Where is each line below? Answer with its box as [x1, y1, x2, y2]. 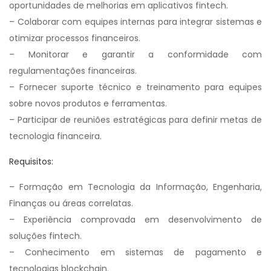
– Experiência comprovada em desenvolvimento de [9, 214, 262, 226]
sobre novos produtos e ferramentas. [9, 97, 167, 109]
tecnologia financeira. [9, 130, 102, 142]
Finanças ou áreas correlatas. [9, 197, 133, 209]
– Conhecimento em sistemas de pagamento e [9, 246, 262, 258]
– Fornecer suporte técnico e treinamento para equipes [9, 81, 262, 93]
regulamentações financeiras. [9, 65, 137, 77]
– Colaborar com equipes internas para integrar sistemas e [9, 16, 262, 28]
